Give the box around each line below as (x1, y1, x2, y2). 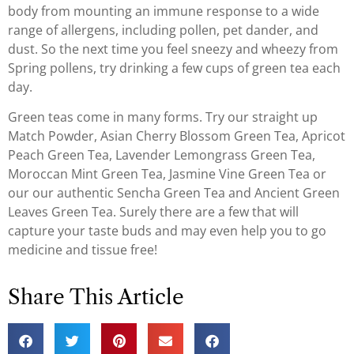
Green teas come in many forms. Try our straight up (8, 108, 318, 126)
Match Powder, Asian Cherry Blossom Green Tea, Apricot (8, 127, 345, 145)
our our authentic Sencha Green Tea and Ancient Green (8, 184, 340, 202)
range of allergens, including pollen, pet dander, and (8, 21, 318, 39)
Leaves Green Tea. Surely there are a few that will (8, 203, 299, 221)
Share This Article (8, 284, 184, 310)
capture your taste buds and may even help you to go (8, 222, 326, 240)
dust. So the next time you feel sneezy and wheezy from (8, 40, 338, 58)
